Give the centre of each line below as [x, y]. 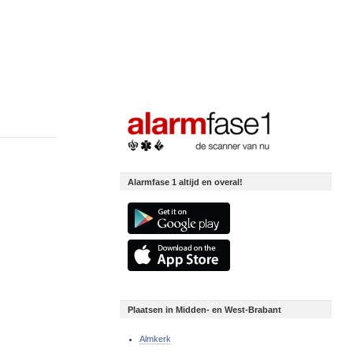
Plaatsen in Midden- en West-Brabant [205, 309]
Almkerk [156, 338]
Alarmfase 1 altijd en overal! [186, 182]
